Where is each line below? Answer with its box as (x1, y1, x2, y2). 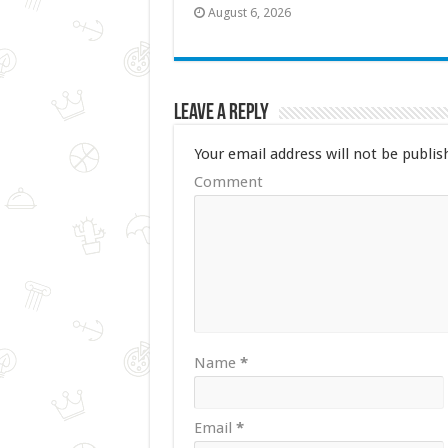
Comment (193, 172, 263, 191)
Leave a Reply (173, 101, 269, 125)
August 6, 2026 (207, 4, 291, 20)
